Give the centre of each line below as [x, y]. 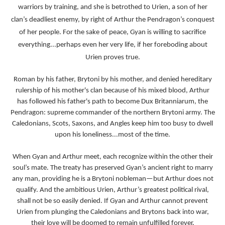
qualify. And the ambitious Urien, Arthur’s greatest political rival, [113, 190]
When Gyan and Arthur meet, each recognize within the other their [113, 157]
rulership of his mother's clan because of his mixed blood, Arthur [113, 91]
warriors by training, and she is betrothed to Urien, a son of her [113, 8]
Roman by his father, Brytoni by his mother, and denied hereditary [113, 80]
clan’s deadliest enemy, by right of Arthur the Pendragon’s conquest [113, 20]
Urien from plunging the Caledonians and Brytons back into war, [113, 212]
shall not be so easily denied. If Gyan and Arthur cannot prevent [113, 201]
